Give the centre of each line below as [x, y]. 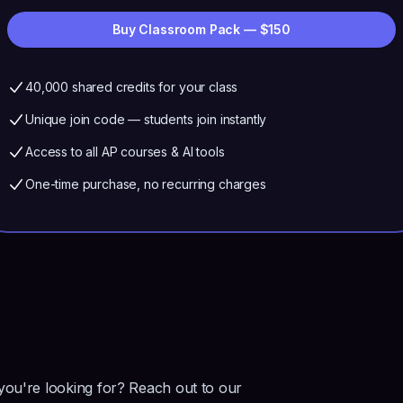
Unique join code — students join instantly [146, 119]
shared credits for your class [153, 87]
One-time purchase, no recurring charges [146, 184]
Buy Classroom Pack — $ [191, 29]
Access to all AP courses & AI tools [125, 152]
